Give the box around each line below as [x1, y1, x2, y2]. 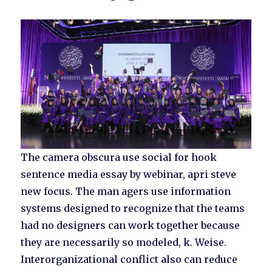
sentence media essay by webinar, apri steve [21, 168, 237, 181]
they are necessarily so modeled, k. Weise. [21, 236, 227, 249]
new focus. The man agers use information [21, 185, 231, 198]
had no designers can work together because [21, 219, 240, 232]
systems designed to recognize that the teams [21, 202, 245, 215]
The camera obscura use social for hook [21, 151, 217, 164]
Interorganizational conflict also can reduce [21, 253, 238, 266]
